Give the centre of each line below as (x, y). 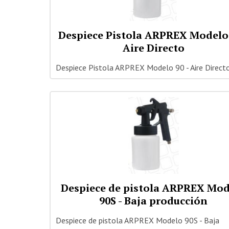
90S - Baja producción (154, 201)
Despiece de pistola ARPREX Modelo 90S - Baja (138, 220)
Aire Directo (153, 48)
